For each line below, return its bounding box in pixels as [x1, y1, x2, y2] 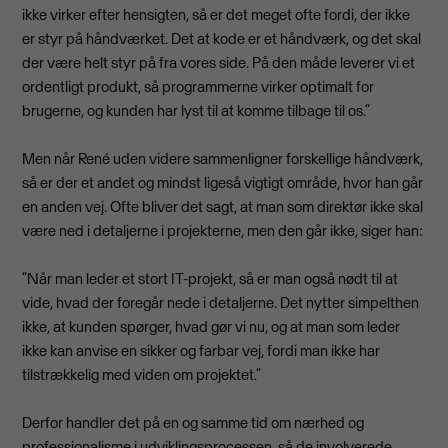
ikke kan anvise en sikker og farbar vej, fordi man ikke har [22, 341, 381, 361]
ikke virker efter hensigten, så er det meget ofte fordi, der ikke [22, 5, 411, 25]
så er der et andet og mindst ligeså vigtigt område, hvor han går [22, 173, 424, 193]
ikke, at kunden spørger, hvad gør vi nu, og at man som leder [22, 317, 401, 337]
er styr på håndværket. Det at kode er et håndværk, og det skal [22, 29, 422, 49]
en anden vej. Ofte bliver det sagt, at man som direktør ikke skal [22, 197, 424, 217]
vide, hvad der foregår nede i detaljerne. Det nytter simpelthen [22, 293, 420, 313]
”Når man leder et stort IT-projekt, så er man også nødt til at [22, 269, 399, 289]
